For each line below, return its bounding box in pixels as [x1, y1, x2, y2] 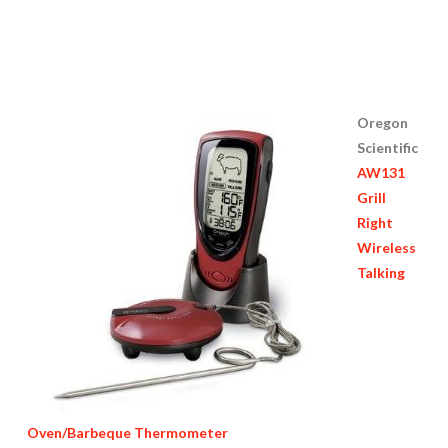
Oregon [356, 113, 408, 131]
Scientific [356, 138, 418, 156]
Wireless [356, 238, 416, 256]
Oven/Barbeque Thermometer [26, 423, 228, 441]
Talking [356, 263, 405, 281]
